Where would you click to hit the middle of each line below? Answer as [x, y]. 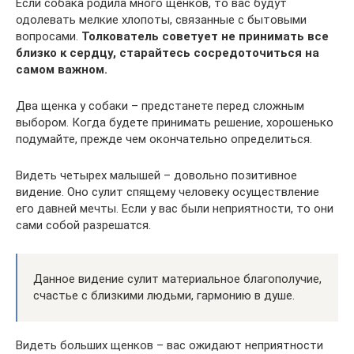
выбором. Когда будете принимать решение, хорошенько [175, 122]
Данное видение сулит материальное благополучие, [177, 279]
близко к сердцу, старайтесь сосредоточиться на [168, 53]
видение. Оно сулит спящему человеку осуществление [168, 192]
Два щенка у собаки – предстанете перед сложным [160, 105]
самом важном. [62, 69]
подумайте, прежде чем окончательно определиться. [164, 139]
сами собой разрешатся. [83, 225]
